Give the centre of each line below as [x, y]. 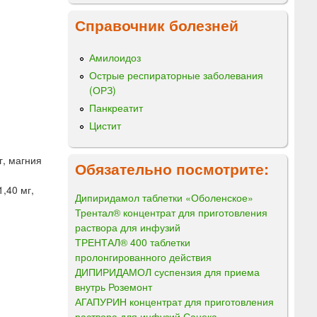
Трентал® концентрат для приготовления [171, 212]
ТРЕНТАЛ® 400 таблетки [133, 242]
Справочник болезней [157, 24]
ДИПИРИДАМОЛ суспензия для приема [167, 271]
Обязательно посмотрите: [172, 168]
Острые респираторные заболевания [176, 75]
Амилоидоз [115, 57]
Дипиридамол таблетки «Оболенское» [164, 197]
